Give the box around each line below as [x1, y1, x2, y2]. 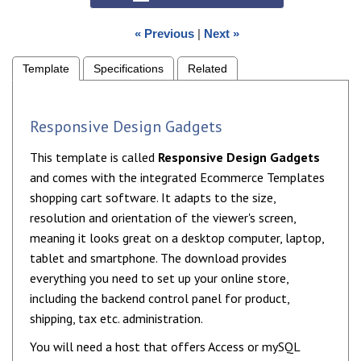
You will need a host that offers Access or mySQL [30, 338, 300, 355]
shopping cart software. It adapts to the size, [30, 189, 276, 206]
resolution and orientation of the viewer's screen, [30, 210, 296, 226]
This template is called [30, 149, 158, 166]
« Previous [135, 27, 195, 41]
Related [188, 63, 227, 75]
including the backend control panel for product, [30, 290, 289, 307]
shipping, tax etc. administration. [30, 310, 203, 327]
